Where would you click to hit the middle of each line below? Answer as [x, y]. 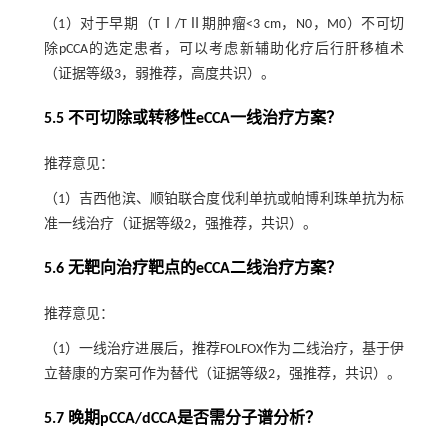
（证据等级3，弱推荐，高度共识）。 [159, 74]
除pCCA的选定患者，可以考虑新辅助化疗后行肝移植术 [224, 49]
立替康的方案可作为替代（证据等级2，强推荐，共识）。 [222, 374]
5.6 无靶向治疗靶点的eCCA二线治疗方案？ [192, 268]
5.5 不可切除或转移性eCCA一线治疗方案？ [192, 118]
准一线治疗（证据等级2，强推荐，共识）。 [180, 224]
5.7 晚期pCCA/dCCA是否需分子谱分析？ [182, 418]
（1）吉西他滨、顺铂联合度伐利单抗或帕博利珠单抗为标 [224, 199]
